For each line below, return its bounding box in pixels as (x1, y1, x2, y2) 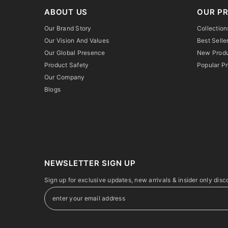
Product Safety (44, 61, 89, 69)
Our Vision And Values (44, 36, 109, 44)
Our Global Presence (44, 48, 105, 56)
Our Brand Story (44, 24, 92, 32)
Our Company (44, 73, 85, 81)
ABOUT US (44, 7, 88, 17)
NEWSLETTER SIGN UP (44, 158, 136, 168)
